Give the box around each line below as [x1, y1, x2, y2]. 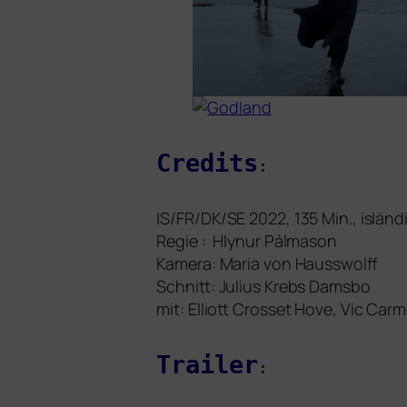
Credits [156, 149, 258, 178]
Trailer [156, 351, 258, 380]
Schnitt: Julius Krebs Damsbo [156, 275, 371, 298]
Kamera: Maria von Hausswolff [156, 253, 378, 275]
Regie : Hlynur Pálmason [156, 230, 337, 253]
